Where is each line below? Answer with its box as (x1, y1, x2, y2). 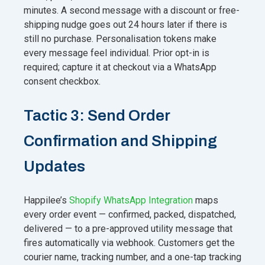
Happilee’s (24, 194, 69, 206)
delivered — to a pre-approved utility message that (24, 222, 232, 234)
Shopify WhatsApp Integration (69, 194, 193, 206)
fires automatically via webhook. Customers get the (24, 237, 235, 248)
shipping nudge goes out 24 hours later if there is (24, 18, 227, 30)
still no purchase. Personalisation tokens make (24, 33, 216, 44)
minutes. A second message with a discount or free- (24, 4, 240, 16)
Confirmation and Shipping (24, 132, 217, 149)
